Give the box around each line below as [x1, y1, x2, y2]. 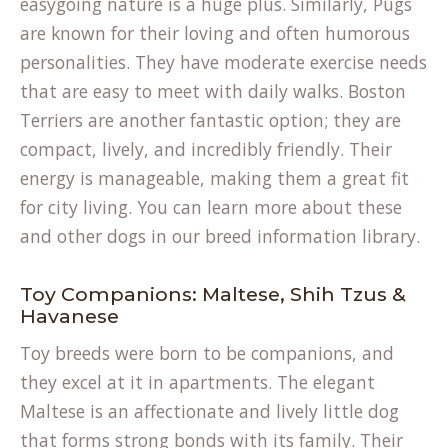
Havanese [20, 304, 119, 328]
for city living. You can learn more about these [20, 195, 402, 219]
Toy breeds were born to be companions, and [20, 341, 394, 365]
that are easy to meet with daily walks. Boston [20, 79, 406, 103]
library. [357, 224, 420, 248]
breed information [205, 224, 357, 248]
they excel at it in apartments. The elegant [20, 370, 375, 394]
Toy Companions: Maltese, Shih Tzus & [20, 282, 406, 306]
